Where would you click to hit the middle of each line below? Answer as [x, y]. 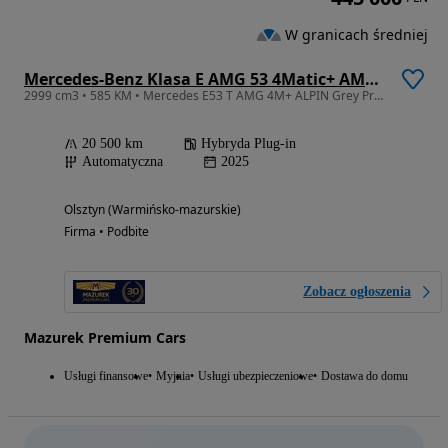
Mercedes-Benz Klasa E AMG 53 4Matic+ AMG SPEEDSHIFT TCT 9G [372, 79]
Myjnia [173, 376]
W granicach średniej [356, 34]
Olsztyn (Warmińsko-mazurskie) [152, 210]
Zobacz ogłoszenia [357, 292]
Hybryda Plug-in [248, 144]
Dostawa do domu [364, 376]
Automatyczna [122, 162]
